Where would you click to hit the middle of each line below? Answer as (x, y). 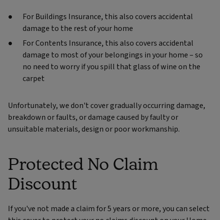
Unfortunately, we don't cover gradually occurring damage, (107, 106)
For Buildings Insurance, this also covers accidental (108, 17)
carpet (34, 79)
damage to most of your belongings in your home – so (113, 55)
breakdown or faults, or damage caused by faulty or (93, 118)
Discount (43, 183)
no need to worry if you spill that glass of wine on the (111, 67)
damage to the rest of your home (78, 29)
